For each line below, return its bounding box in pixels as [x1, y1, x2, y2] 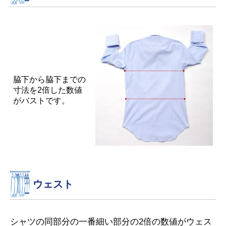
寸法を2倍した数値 [13, 85, 82, 94]
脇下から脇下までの [13, 75, 86, 84]
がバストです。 [13, 96, 70, 105]
